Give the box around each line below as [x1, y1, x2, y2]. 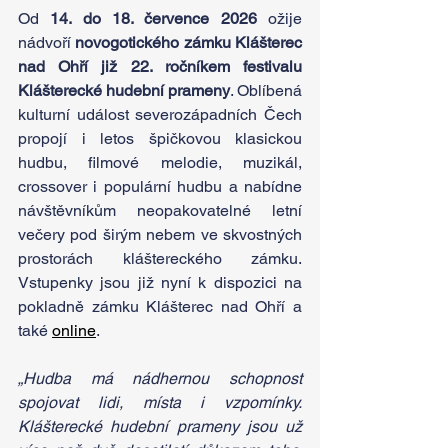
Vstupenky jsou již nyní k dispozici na [18, 273, 302, 293]
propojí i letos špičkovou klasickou [18, 129, 302, 149]
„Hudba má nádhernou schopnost [18, 369, 302, 389]
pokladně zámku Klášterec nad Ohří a [18, 297, 302, 317]
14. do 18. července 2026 [50, 9, 269, 29]
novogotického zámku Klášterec [75, 33, 303, 53]
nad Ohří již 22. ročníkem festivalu [18, 57, 302, 77]
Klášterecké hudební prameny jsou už [18, 417, 302, 437]
